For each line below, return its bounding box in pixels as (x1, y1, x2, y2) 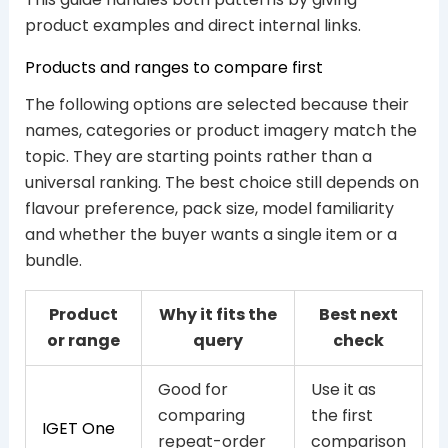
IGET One (41, 417, 115, 441)
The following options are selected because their (24, 93, 409, 117)
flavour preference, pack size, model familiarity (24, 197, 394, 221)
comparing (157, 404, 245, 428)
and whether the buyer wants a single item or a (24, 223, 397, 247)
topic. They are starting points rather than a (24, 145, 372, 169)
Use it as (310, 378, 376, 402)
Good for (157, 378, 228, 402)
